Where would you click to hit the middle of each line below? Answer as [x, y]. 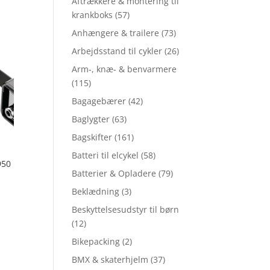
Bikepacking [96, 242]
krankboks [93, 15]
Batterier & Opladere [114, 174]
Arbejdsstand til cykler [117, 51]
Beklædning [96, 192]
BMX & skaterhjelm [110, 260]
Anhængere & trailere [116, 33]
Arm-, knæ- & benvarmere [124, 69]
